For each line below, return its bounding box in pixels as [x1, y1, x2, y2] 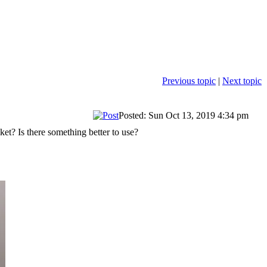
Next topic [222, 75, 262, 86]
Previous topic [162, 75, 216, 86]
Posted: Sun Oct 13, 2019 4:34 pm [119, 110, 251, 120]
